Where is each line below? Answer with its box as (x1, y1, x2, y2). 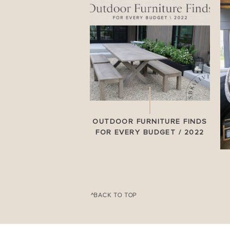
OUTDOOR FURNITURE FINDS (92, 118, 207, 125)
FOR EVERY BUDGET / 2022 (95, 129, 204, 136)
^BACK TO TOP (90, 191, 137, 199)
